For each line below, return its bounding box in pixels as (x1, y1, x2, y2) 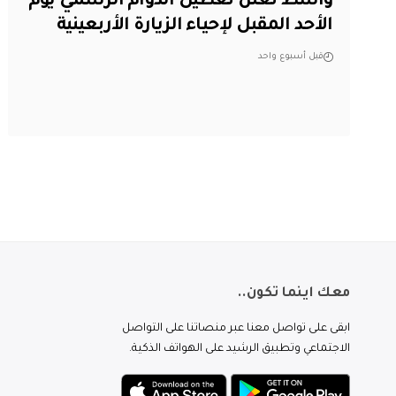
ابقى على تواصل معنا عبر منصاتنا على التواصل (122, 323, 350, 336)
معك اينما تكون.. (236, 286, 350, 302)
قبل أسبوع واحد (257, 52, 324, 62)
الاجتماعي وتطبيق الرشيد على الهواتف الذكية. (129, 343, 350, 356)
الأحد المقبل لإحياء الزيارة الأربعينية (56, 17, 333, 36)
